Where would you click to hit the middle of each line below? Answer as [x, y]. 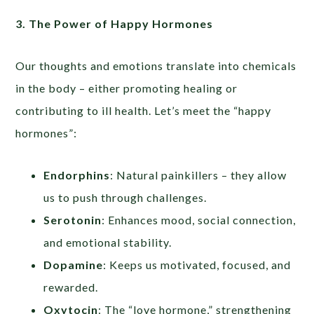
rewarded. [71, 287]
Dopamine [74, 265]
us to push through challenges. [125, 198]
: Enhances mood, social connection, [199, 220]
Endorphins [77, 175]
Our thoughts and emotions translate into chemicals [156, 66]
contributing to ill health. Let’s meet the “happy [144, 111]
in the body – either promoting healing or [127, 88]
